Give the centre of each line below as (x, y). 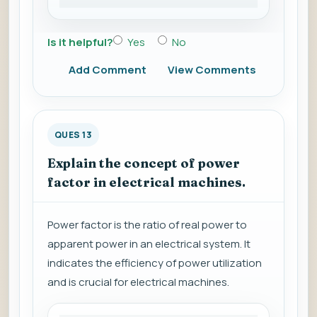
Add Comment (108, 70)
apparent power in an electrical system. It (149, 244)
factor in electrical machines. (146, 183)
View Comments (212, 70)
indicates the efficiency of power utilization (155, 263)
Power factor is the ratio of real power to (147, 225)
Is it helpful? (80, 42)
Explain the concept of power (144, 163)
